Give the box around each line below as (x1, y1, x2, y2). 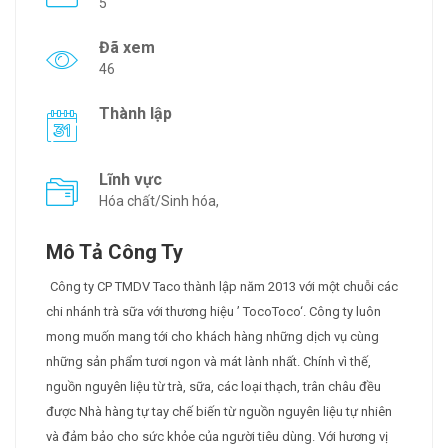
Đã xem (99, 38, 155, 58)
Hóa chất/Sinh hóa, (99, 193, 219, 210)
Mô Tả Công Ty (46, 240, 183, 265)
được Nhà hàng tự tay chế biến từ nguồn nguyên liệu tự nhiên (46, 404, 392, 420)
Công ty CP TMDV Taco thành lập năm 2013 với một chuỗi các (50, 279, 398, 295)
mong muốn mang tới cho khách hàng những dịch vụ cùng (46, 329, 379, 345)
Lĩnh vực (99, 170, 162, 190)
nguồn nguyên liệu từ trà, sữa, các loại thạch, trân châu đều (46, 379, 381, 395)
